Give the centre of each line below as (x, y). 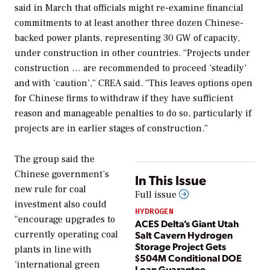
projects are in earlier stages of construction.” (111, 129)
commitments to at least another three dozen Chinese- (129, 23)
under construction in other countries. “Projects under (132, 53)
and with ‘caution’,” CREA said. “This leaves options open (133, 83)
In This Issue (171, 180)
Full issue (157, 195)
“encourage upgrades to (65, 220)
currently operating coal (66, 235)
